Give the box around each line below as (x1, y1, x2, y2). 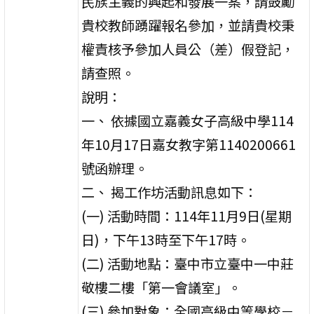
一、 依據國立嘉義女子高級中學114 (81, 110, 294, 130)
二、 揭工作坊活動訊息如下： (81, 182, 258, 202)
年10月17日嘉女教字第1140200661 (81, 134, 296, 154)
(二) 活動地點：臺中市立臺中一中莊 (81, 253, 294, 273)
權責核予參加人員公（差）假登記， (81, 39, 295, 59)
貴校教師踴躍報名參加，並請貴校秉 (81, 15, 295, 35)
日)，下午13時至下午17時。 (81, 229, 251, 250)
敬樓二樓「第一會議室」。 (81, 277, 242, 297)
